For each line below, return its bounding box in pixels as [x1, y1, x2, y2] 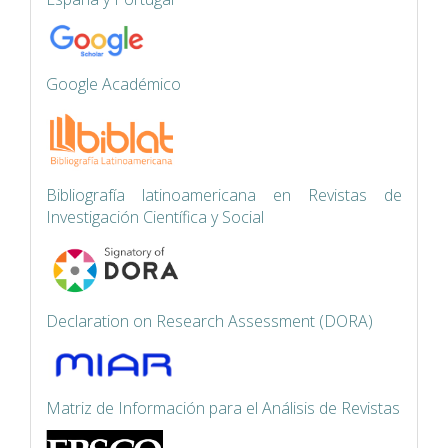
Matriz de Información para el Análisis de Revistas [46, 396, 400, 419]
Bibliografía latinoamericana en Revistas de [46, 183, 402, 206]
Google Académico [46, 72, 181, 95]
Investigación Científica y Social [46, 205, 264, 228]
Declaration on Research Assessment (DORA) [46, 309, 373, 332]
